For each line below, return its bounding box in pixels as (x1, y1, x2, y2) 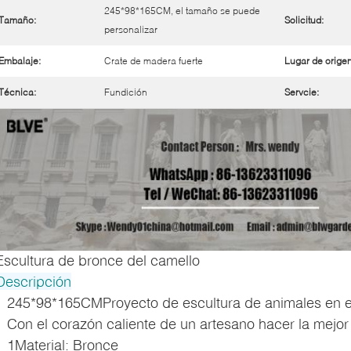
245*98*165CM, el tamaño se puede (104, 4, 260, 16)
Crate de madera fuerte (104, 54, 203, 67)
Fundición (104, 85, 147, 98)
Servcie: (284, 85, 319, 98)
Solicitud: (284, 13, 324, 26)
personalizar (104, 23, 157, 35)
